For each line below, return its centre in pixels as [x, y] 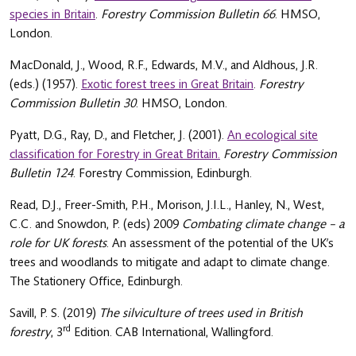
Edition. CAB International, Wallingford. [172, 332]
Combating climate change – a [263, 224]
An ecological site [273, 135]
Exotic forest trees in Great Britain [167, 84]
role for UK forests [58, 243]
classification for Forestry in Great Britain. [115, 154]
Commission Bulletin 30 [73, 103]
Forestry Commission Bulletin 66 [188, 14]
